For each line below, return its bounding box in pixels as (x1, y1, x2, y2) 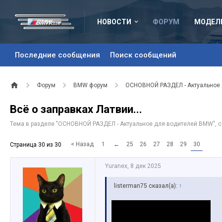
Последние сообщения (15, 51, 100, 59)
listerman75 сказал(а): (114, 182, 179, 189)
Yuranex (105, 163, 127, 169)
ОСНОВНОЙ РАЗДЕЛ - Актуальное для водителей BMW (58, 120, 213, 127)
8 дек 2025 (130, 163, 161, 169)
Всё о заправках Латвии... (10, 103, 142, 115)
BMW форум (73, 82, 108, 89)
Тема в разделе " (10, 120, 58, 127)
